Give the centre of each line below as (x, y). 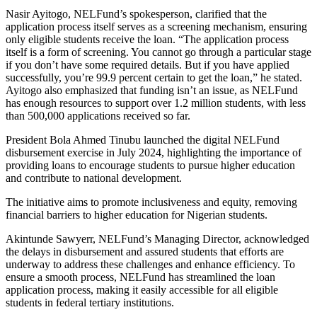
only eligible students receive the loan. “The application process (147, 39)
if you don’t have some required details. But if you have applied (148, 64)
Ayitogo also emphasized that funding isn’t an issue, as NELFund (152, 90)
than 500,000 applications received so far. (98, 115)
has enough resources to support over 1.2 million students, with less (156, 103)
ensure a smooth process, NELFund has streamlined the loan (140, 277)
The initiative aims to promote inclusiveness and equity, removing (151, 202)
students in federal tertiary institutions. (90, 302)
